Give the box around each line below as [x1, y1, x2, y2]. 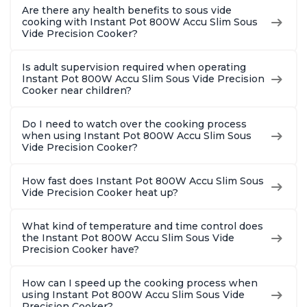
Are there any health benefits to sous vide [22, 4, 232, 17]
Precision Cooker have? [22, 243, 139, 256]
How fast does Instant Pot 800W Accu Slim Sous [22, 175, 264, 188]
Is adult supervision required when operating [22, 61, 246, 74]
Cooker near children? [22, 84, 132, 97]
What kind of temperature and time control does [22, 220, 263, 233]
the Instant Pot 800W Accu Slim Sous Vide [22, 232, 234, 245]
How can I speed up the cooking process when [22, 277, 258, 290]
